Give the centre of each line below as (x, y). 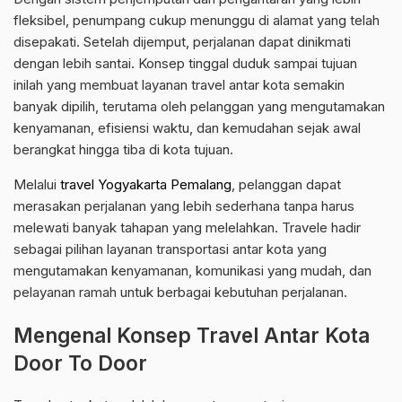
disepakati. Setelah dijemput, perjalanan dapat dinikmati (182, 42)
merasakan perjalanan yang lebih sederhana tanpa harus (184, 206)
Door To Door (80, 363)
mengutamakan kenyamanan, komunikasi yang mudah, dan (192, 271)
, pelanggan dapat (286, 185)
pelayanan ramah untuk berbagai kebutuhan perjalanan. (180, 293)
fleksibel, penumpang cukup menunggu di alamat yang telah (197, 21)
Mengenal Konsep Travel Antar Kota (192, 336)
